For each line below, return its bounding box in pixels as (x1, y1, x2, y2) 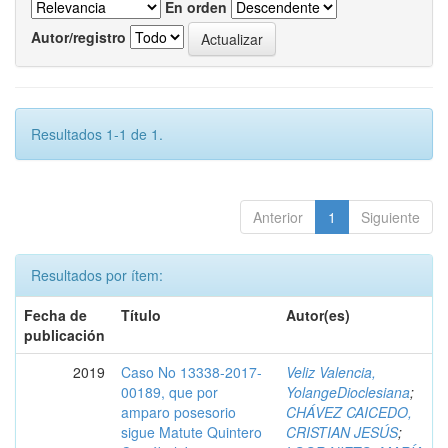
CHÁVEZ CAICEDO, (286, 402, 412, 422)
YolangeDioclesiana (286, 382, 410, 402)
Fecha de (24, 305, 87, 325)
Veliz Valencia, (286, 362, 376, 382)
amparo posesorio (121, 402, 236, 422)
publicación (24, 325, 105, 345)
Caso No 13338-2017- (121, 362, 262, 382)
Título (121, 305, 161, 325)
